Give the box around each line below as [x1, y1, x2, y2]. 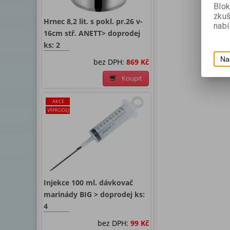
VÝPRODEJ [47, 107, 69, 114]
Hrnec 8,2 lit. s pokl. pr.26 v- [44, 16, 143, 27]
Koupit [122, 74, 142, 83]
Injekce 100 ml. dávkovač [44, 178, 133, 188]
